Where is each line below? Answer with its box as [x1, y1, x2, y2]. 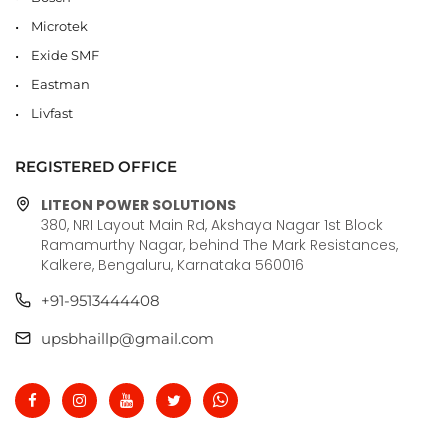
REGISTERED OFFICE [15, 156, 177, 176]
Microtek [31, 17, 88, 34]
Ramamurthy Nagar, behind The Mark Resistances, [41, 234, 398, 255]
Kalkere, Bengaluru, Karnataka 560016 [41, 254, 304, 275]
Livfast [31, 104, 73, 121]
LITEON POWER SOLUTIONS [41, 194, 236, 215]
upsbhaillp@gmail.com [41, 328, 214, 348]
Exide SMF [31, 46, 99, 63]
